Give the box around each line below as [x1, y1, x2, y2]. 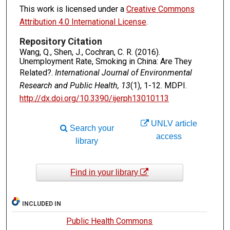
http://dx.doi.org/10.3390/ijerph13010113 [19, 93, 169, 103]
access [156, 131, 182, 141]
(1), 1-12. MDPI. [130, 80, 187, 90]
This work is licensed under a [19, 4, 126, 14]
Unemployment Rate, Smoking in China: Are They [19, 56, 192, 66]
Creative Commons [126, 4, 195, 14]
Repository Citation [19, 35, 102, 47]
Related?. [19, 67, 55, 78]
